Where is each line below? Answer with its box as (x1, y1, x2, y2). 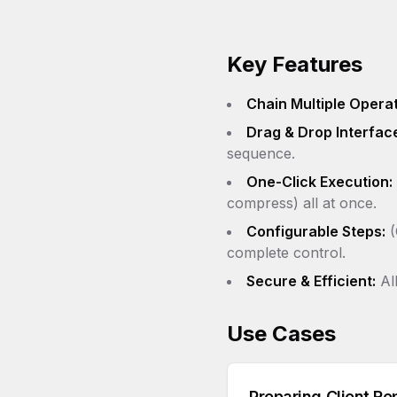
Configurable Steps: (246, 222, 385, 240)
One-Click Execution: (246, 173, 393, 191)
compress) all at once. (227, 194, 377, 212)
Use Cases (227, 321, 336, 346)
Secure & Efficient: (246, 272, 376, 290)
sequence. (227, 144, 295, 162)
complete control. (227, 244, 346, 261)
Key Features (227, 51, 362, 77)
